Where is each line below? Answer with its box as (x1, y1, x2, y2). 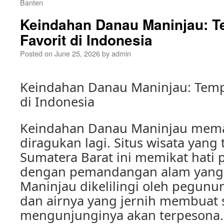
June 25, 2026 (54, 48, 100, 58)
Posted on (20, 48, 52, 58)
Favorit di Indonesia (20, 29, 152, 50)
